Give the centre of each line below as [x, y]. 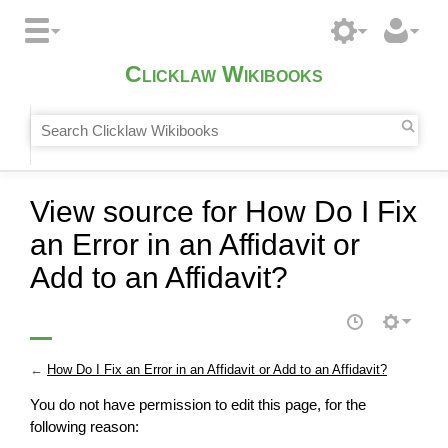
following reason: [84, 427]
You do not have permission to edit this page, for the [198, 405]
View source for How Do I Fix [223, 211]
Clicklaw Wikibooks [224, 75]
